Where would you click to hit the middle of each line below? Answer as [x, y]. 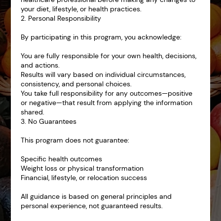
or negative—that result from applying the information [107, 103]
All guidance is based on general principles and [96, 196]
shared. [33, 112]
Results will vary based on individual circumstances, [103, 74]
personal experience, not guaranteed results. [92, 206]
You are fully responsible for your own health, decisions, [109, 56]
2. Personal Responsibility [61, 18]
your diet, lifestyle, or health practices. [81, 9]
